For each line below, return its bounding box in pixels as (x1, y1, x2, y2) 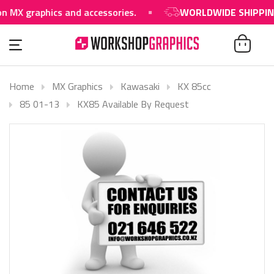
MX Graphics (52, 78, 103, 94)
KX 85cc (177, 78, 211, 94)
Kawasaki (120, 78, 160, 94)
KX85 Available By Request (77, 96, 189, 111)
